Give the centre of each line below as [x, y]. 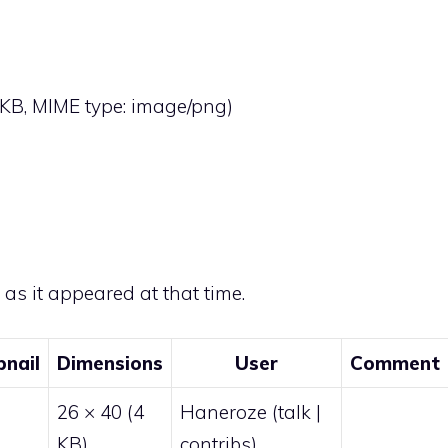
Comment [395, 362]
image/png [179, 106]
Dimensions [110, 362]
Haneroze [223, 411]
